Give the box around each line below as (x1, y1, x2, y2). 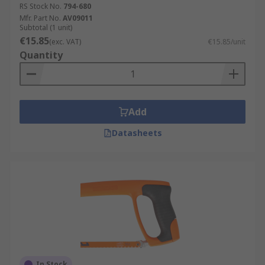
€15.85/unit (208, 37, 245, 47)
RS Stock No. (20, 1, 62, 11)
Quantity (20, 49, 63, 62)
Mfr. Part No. (20, 13, 61, 23)
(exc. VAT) (49, 37, 81, 47)
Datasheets (111, 127, 162, 138)
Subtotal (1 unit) (20, 22, 72, 33)
